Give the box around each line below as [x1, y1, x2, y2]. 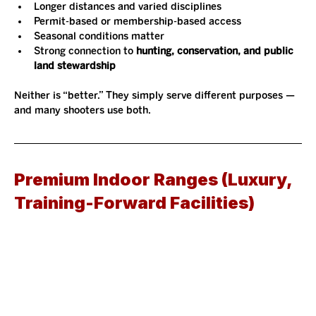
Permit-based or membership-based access [34, 15, 241, 28]
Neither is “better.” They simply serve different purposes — [14, 89, 298, 102]
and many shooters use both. [14, 104, 151, 116]
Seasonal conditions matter [34, 30, 164, 42]
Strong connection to [34, 44, 136, 57]
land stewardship [34, 59, 116, 72]
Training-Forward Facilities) [14, 192, 255, 213]
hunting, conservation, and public [136, 44, 296, 57]
